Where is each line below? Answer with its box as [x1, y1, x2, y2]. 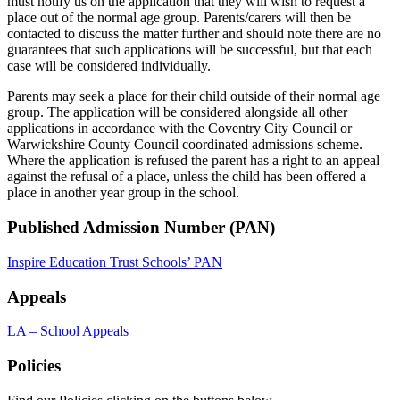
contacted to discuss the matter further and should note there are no [7, 26, 381, 42]
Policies [7, 356, 61, 376]
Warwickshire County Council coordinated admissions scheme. [7, 137, 362, 153]
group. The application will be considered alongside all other [7, 104, 347, 121]
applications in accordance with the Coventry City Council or [7, 121, 352, 137]
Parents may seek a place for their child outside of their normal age [7, 88, 380, 104]
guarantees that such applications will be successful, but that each [7, 42, 372, 58]
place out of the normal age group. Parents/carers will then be [7, 10, 351, 26]
